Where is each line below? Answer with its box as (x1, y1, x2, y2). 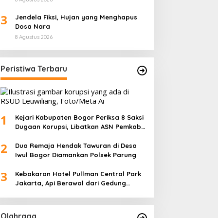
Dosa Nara (15, 22, 50, 31)
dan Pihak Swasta (15, 132, 73, 140)
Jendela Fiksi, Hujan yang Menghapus (15, 13, 137, 21)
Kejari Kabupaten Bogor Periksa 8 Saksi (15, 113, 144, 122)
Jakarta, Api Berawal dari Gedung (15, 179, 126, 187)
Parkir (15, 188, 34, 197)
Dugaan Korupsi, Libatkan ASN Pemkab (15, 123, 141, 131)
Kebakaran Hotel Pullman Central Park (15, 170, 141, 178)
